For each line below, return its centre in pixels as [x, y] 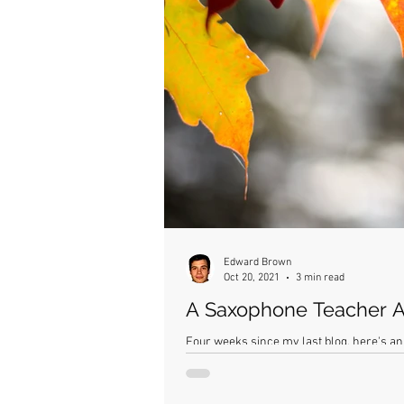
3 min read [320, 277]
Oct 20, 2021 [252, 277]
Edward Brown [257, 262]
